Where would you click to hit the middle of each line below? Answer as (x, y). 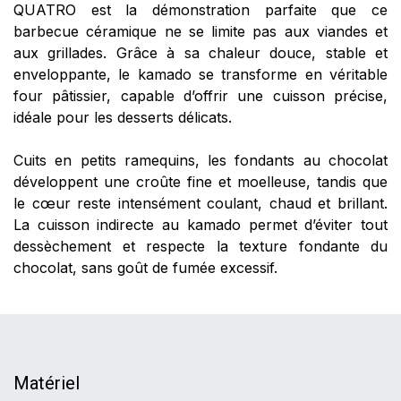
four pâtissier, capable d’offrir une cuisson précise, (200, 96)
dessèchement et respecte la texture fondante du (200, 247)
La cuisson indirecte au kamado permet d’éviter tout (200, 225)
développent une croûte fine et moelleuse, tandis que (200, 182)
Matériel (47, 384)
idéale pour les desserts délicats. (123, 118)
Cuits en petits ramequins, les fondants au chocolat (200, 161)
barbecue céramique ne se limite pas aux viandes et (200, 32)
